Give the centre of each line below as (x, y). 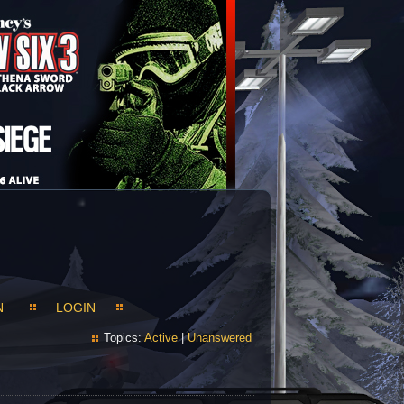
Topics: (124, 338)
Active (161, 338)
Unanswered (220, 338)
